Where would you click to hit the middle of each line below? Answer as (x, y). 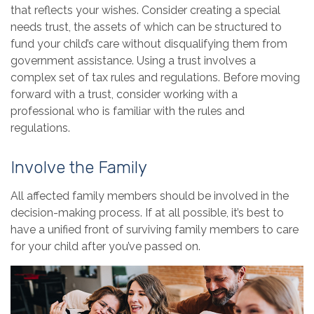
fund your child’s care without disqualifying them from (149, 43)
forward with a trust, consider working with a (124, 94)
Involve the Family (79, 167)
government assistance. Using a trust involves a (133, 60)
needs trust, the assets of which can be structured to (146, 27)
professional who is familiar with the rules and (128, 111)
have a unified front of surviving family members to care (155, 229)
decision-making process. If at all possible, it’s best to (147, 212)
